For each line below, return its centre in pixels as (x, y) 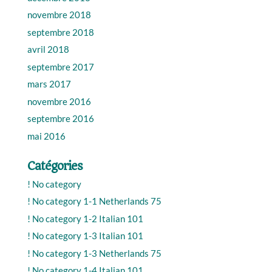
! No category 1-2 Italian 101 (85, 218)
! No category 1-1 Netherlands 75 (94, 201)
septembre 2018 (60, 32)
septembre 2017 (60, 66)
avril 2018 (48, 49)
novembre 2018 (59, 15)
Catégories (55, 166)
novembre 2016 (59, 101)
